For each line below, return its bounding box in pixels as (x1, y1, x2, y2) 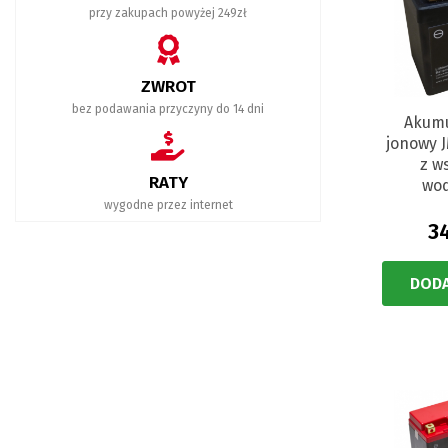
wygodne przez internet (103, 198, 233, 212)
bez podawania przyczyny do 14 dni (72, 102, 264, 116)
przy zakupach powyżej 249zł (89, 6, 247, 20)
